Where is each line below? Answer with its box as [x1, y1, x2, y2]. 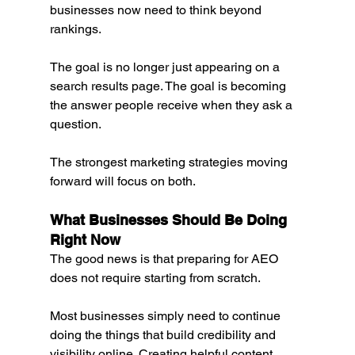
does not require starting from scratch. [49, 270, 261, 286]
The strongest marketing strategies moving [49, 155, 291, 170]
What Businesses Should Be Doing [49, 212, 291, 229]
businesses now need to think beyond [49, 2, 265, 18]
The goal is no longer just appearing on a [49, 59, 283, 75]
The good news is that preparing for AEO [49, 251, 281, 267]
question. [49, 116, 101, 132]
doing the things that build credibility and [49, 327, 279, 343]
